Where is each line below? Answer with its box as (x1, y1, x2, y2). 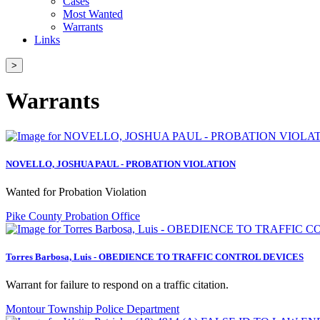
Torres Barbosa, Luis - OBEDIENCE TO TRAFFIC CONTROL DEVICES (6, 251, 304, 263)
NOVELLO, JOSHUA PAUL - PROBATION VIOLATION (6, 158, 236, 169)
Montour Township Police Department (6, 303, 179, 316)
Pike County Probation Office (6, 209, 140, 222)
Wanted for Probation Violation (6, 185, 146, 198)
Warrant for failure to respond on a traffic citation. (6, 279, 229, 291)
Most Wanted (63, 7, 123, 20)
